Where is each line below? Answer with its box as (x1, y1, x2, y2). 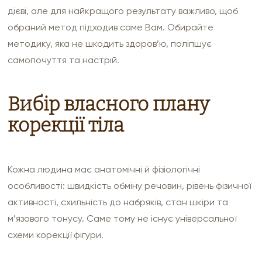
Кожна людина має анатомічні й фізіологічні (8, 163, 201, 175)
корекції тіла (8, 113, 125, 137)
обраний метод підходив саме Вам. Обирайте (8, 22, 214, 33)
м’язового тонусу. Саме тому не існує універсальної (8, 212, 237, 224)
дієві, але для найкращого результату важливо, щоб (8, 5, 239, 16)
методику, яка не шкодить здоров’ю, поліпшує (8, 38, 212, 49)
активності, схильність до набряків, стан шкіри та (8, 196, 229, 208)
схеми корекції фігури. (8, 229, 104, 240)
